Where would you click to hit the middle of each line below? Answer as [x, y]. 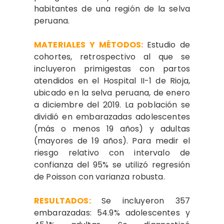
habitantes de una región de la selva [112, 8]
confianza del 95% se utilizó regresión [112, 164]
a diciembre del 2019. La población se [112, 104]
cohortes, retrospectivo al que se [112, 56]
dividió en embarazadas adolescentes [112, 116]
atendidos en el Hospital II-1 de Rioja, [112, 80]
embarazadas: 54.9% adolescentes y [112, 212]
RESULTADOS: [68, 200]
